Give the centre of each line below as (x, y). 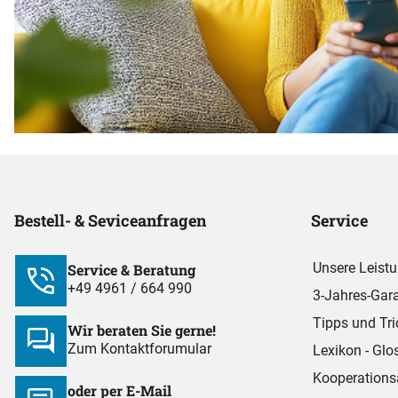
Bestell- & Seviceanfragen (110, 220)
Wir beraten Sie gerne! (142, 330)
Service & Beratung (131, 270)
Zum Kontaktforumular (139, 349)
